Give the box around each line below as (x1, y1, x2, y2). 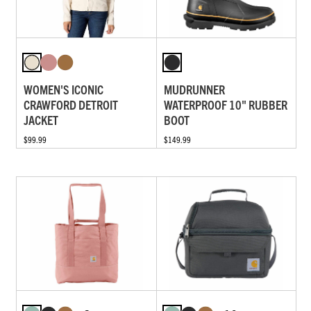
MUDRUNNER (163, 81, 225, 97)
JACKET (24, 111, 58, 128)
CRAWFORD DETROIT (24, 96, 118, 112)
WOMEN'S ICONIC (24, 81, 103, 97)
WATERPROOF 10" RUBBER (163, 96, 287, 112)
